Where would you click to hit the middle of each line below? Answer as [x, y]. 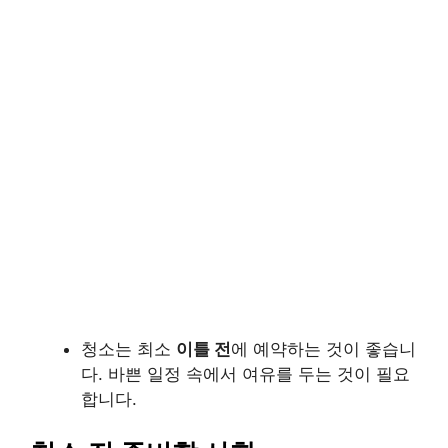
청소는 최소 [128, 349]
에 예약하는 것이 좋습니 [323, 349]
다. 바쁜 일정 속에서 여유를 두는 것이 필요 [245, 374]
